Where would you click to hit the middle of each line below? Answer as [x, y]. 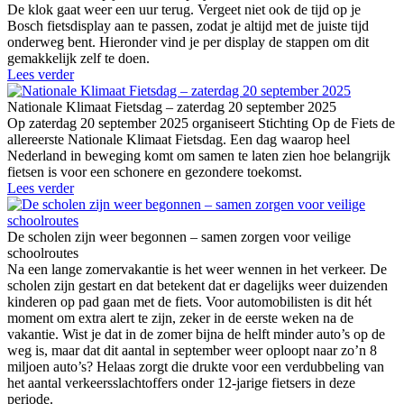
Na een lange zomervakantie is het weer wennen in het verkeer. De [197, 270]
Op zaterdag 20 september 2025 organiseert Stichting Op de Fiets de [201, 124]
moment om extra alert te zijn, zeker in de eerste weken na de [180, 318]
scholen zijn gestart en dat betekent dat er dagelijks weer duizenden [197, 286]
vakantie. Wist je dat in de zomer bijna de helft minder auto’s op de [196, 335]
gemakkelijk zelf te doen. [78, 59]
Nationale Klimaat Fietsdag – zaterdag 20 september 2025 [172, 107]
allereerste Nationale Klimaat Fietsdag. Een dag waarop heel [179, 140]
